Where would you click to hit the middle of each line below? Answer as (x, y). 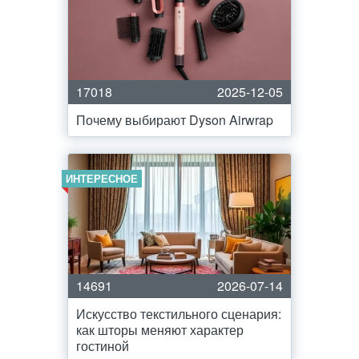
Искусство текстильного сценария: (179, 314)
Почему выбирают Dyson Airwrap (175, 120)
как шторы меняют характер (160, 330)
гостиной (103, 346)
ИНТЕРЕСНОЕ (102, 178)
